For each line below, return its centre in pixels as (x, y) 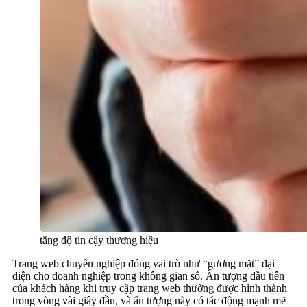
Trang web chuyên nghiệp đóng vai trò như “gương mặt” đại (144, 264)
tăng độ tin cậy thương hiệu (99, 241)
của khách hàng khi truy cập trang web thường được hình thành (150, 288)
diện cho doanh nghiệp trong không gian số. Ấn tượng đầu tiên (148, 276)
